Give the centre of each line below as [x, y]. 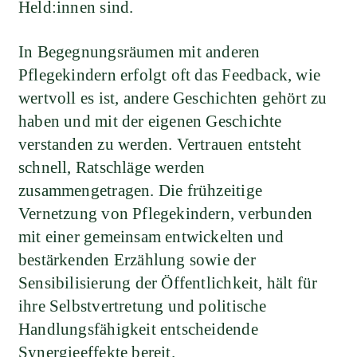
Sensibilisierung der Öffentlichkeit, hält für [168, 282]
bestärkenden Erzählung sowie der [137, 259]
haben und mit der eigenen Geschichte [150, 121]
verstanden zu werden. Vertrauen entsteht [160, 144]
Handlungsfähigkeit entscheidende [138, 329]
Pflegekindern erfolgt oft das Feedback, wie [170, 75]
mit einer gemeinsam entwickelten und [151, 236]
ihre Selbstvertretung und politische [143, 306]
